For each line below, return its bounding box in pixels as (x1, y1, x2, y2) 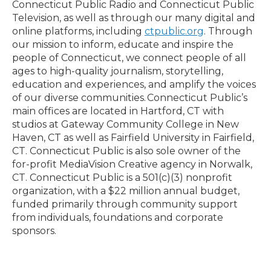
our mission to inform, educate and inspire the (12, 39, 233, 51)
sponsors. (12, 225, 56, 237)
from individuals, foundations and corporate (12, 212, 223, 224)
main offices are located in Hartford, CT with (12, 105, 224, 117)
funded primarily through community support (12, 198, 238, 211)
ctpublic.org (145, 25, 204, 38)
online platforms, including (12, 25, 145, 38)
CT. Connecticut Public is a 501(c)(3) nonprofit (12, 172, 232, 184)
